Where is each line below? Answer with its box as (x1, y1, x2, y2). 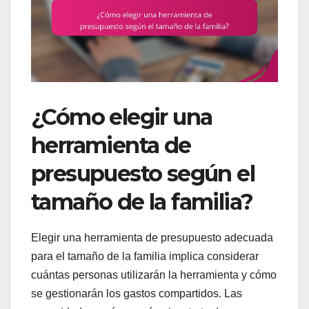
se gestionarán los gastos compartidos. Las (31, 287, 242, 299)
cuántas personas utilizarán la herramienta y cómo (31, 268, 277, 281)
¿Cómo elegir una (31, 103, 212, 130)
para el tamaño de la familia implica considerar (31, 250, 259, 262)
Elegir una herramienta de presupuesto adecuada (31, 231, 273, 243)
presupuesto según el (31, 159, 255, 187)
